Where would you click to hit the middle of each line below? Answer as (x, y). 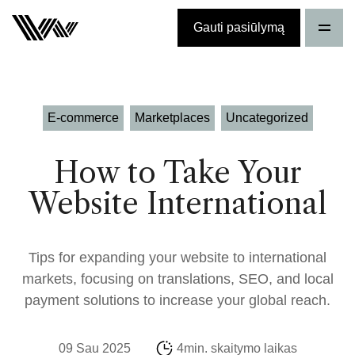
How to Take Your (177, 172)
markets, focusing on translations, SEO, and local (177, 279)
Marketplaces (172, 118)
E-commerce (83, 118)
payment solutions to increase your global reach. (177, 300)
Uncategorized (267, 118)
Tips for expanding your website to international (177, 257)
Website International (177, 203)
